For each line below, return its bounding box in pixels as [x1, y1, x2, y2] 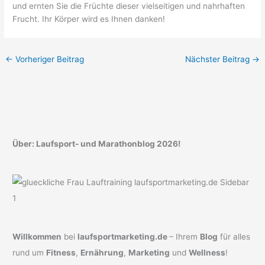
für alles [218, 232, 251, 242]
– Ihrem [169, 232, 201, 242]
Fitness [46, 248, 76, 258]
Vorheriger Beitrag [13, 54, 85, 64]
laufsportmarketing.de [77, 232, 170, 242]
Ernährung [80, 248, 124, 258]
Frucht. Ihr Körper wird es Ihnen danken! [12, 14, 166, 24]
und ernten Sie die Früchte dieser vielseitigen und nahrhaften [12, 1, 245, 11]
